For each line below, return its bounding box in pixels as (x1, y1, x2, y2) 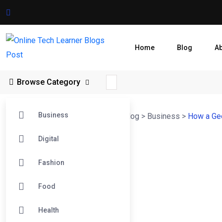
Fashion (38, 159, 64, 166)
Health (38, 206, 59, 214)
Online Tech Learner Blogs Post (6, 111, 115, 121)
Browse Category (17, 77, 82, 87)
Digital (38, 135, 59, 143)
